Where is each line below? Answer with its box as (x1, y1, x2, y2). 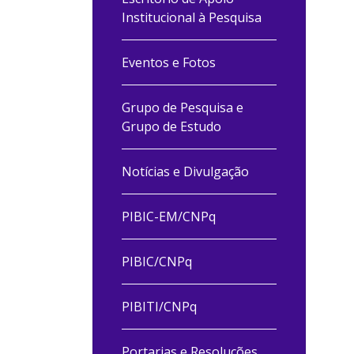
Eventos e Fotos (122, 54, 216, 71)
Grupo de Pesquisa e (122, 99, 243, 116)
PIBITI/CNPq (122, 298, 197, 315)
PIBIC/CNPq (122, 253, 192, 270)
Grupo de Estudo (122, 118, 221, 135)
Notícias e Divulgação (122, 163, 249, 180)
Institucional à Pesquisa (122, 9, 262, 26)
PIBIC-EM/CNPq (122, 208, 216, 225)
